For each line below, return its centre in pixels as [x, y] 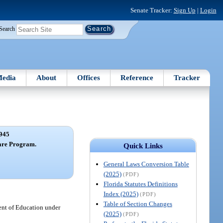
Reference [137, 77]
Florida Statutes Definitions [140, 184]
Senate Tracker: [152, 10]
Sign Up [184, 10]
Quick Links [143, 146]
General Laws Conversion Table [146, 164]
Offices [88, 77]
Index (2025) [121, 194]
